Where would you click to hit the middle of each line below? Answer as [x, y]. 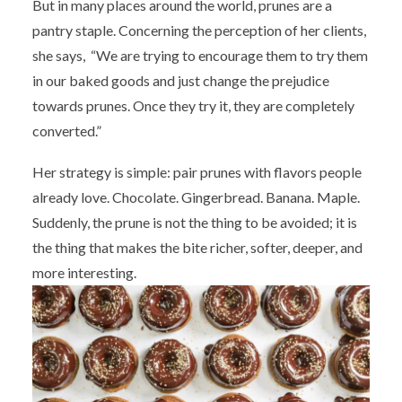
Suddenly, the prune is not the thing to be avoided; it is [195, 222]
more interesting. [84, 272]
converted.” [67, 130]
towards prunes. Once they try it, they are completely [193, 105]
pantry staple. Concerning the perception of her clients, [199, 30]
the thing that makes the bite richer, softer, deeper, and [197, 247]
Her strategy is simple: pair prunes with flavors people [197, 171]
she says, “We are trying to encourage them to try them [200, 55]
